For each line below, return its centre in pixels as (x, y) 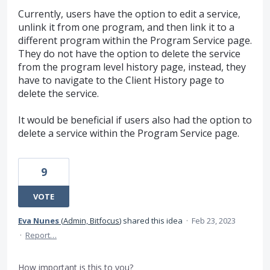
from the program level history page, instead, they (132, 67)
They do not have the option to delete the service (129, 54)
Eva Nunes (39, 221)
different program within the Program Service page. (135, 41)
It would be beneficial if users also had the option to (135, 120)
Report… (41, 235)
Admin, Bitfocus (91, 221)
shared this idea (153, 221)
